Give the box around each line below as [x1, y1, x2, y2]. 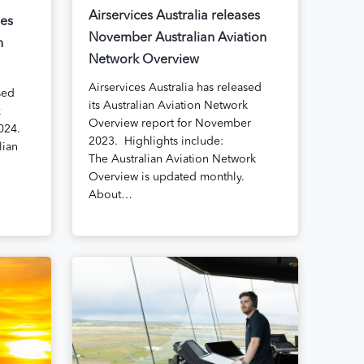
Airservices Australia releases [88, 10, 260, 24]
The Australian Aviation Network [88, 154, 256, 166]
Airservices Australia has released [88, 82, 262, 94]
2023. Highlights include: [88, 136, 223, 148]
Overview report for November [88, 118, 251, 130]
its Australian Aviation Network [88, 100, 248, 112]
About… [88, 189, 132, 201]
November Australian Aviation [88, 32, 266, 45]
